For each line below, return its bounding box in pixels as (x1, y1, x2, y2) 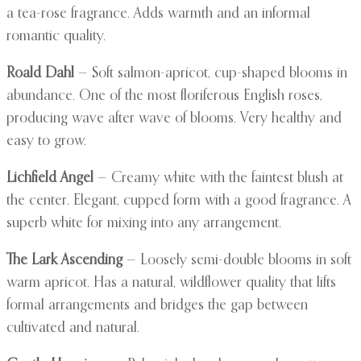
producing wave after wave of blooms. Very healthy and (6, 111, 342, 127)
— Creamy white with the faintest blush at (93, 171, 343, 186)
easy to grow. (6, 134, 86, 149)
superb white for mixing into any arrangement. (6, 216, 281, 231)
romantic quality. (6, 29, 106, 44)
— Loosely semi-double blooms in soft (122, 253, 351, 268)
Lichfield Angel (6, 171, 93, 186)
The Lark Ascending (6, 253, 122, 268)
